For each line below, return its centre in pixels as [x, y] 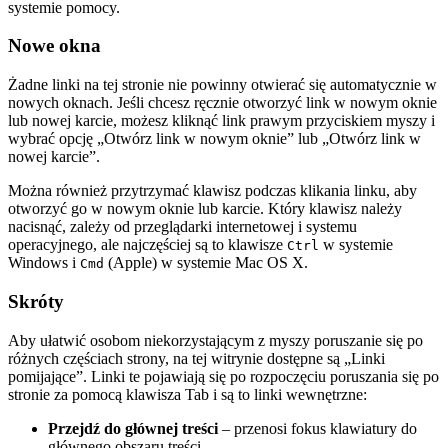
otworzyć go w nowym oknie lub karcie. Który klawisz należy [205, 209]
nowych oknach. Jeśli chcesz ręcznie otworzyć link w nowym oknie [222, 103]
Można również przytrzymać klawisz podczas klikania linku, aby [212, 191]
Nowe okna [54, 46]
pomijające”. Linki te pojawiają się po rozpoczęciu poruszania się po [223, 376]
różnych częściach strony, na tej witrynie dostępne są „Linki [196, 358]
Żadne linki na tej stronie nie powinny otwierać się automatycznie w [222, 85]
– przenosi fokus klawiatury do [317, 428]
